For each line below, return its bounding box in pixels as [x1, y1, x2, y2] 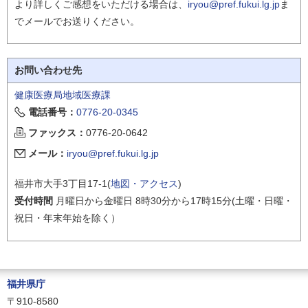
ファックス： [28, 127, 86, 138]
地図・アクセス [111, 178, 178, 190]
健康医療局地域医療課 [14, 89, 111, 100]
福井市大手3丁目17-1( [14, 178, 111, 190]
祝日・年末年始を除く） [14, 212, 120, 224]
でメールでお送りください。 [14, 15, 140, 27]
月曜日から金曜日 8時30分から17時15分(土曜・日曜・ [53, 195, 293, 207]
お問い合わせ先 [14, 65, 82, 76]
